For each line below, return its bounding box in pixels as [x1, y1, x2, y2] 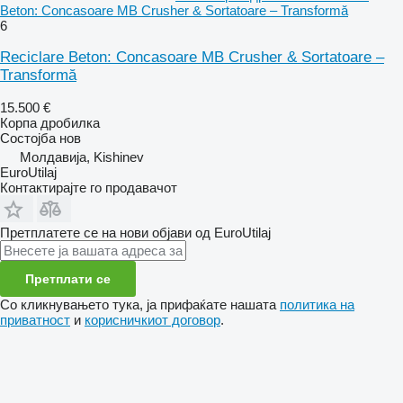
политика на [280, 296, 354, 312]
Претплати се [25, 271, 111, 286]
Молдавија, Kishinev [20, 148, 144, 165]
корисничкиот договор [85, 311, 220, 327]
